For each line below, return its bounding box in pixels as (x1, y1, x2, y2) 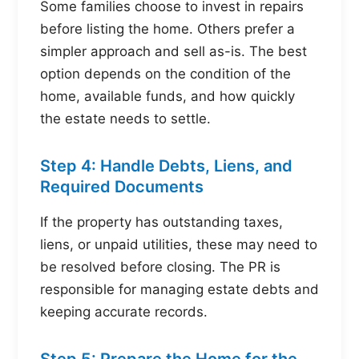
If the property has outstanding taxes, (40, 213, 283, 230)
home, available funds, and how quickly (40, 87, 295, 104)
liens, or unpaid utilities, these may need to (40, 236, 317, 252)
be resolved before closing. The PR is (40, 258, 280, 275)
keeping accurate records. (40, 303, 208, 320)
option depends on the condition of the (40, 65, 291, 82)
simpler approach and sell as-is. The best (40, 42, 307, 59)
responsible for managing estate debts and (40, 280, 319, 297)
